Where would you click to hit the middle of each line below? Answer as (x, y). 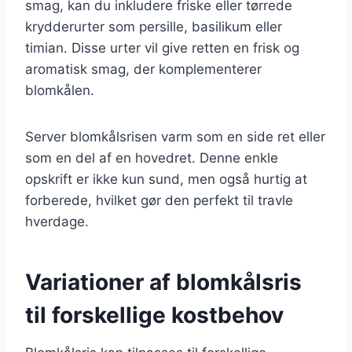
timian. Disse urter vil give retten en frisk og (162, 48)
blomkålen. (60, 90)
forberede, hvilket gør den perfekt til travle (159, 200)
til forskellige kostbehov (154, 315)
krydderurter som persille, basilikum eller (154, 26)
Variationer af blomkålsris (163, 282)
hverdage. (57, 221)
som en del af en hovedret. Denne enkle (152, 158)
